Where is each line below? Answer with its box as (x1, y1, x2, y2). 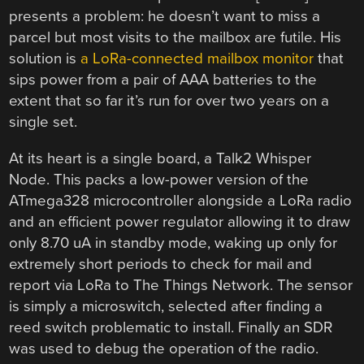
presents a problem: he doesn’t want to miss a (9, 7, 321, 26)
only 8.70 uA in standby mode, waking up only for (9, 234, 338, 253)
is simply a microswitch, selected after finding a (9, 297, 323, 316)
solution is (9, 50, 81, 68)
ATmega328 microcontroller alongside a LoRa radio (9, 192, 353, 210)
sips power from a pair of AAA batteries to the (9, 71, 318, 89)
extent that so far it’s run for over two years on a (9, 92, 330, 110)
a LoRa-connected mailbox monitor (80, 50, 314, 68)
